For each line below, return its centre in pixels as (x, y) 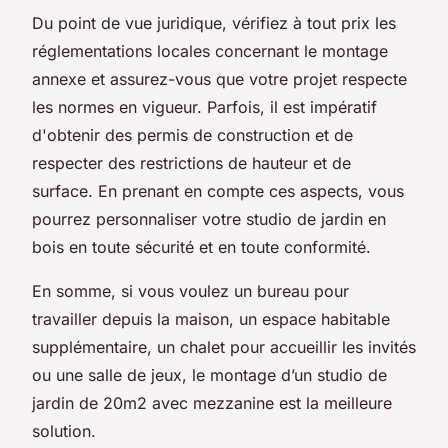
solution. (66, 430)
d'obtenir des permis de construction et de (192, 134)
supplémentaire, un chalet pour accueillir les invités (224, 346)
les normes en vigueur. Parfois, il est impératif (204, 106)
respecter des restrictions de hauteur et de (191, 162)
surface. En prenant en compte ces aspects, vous (218, 190)
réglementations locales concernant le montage (210, 50)
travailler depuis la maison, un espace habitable (211, 318)
